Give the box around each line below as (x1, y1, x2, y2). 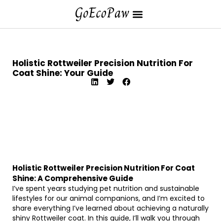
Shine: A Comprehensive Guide (12, 173, 133, 184)
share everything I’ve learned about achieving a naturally (12, 203, 209, 213)
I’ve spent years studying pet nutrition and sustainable (12, 184, 199, 193)
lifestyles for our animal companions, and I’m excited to (12, 193, 205, 203)
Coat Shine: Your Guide (12, 67, 113, 79)
